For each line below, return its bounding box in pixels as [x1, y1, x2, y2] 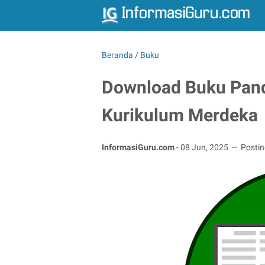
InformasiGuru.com [102, 143, 176, 152]
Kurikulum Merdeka [102, 105, 258, 125]
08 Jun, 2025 [180, 143, 230, 152]
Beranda [102, 50, 133, 60]
